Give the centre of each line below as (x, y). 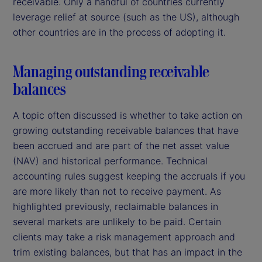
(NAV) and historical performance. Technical (110, 161)
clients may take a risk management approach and (124, 237)
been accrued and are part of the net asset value (121, 145)
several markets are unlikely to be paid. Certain (117, 221)
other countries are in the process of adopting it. (119, 32)
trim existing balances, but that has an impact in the (127, 252)
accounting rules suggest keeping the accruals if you (129, 176)
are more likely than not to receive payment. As (117, 191)
